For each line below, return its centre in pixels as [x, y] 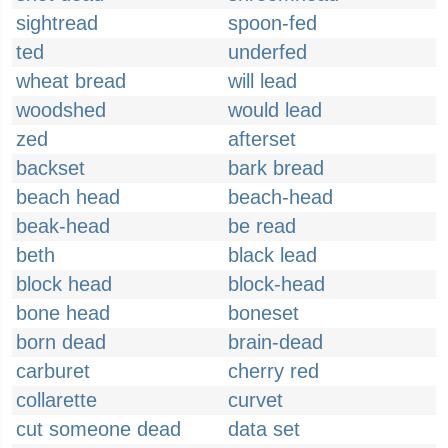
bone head [63, 313]
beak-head [63, 226]
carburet [53, 371]
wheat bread [71, 81]
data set [264, 429]
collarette [56, 400]
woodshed [61, 110]
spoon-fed [272, 23]
